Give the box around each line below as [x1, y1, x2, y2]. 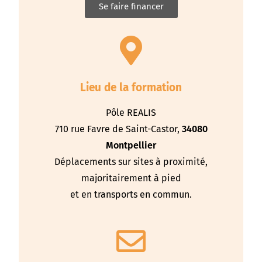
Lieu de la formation [80, 81, 182, 95]
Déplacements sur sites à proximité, [54, 156, 208, 168]
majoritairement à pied [81, 173, 181, 184]
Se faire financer [98, 1, 164, 12]
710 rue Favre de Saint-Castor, [54, 123, 182, 135]
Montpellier [106, 140, 156, 151]
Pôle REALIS [106, 107, 156, 119]
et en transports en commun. [70, 189, 192, 201]
